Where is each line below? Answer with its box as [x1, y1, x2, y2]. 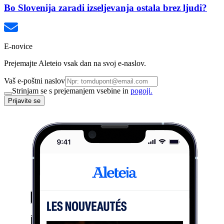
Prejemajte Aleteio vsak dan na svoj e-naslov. [4, 59, 146, 68]
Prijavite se [8, 97, 40, 105]
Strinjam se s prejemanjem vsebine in [12, 86, 130, 95]
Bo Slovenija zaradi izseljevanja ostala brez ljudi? [4, 2, 207, 13]
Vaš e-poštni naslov [4, 76, 65, 85]
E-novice [4, 42, 32, 51]
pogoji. [130, 86, 152, 95]
